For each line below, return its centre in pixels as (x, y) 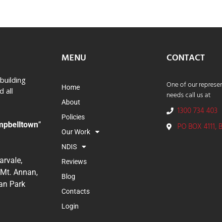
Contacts (76, 192)
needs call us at (188, 96)
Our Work (76, 132)
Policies (73, 117)
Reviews (74, 162)
